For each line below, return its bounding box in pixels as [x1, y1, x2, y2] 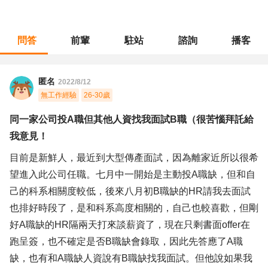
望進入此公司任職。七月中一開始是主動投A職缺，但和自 [10, 169, 255, 179]
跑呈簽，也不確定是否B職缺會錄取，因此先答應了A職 [10, 236, 243, 246]
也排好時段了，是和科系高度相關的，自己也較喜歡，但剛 [10, 203, 258, 213]
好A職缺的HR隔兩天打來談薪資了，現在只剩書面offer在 [10, 220, 250, 230]
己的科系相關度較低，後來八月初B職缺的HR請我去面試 [10, 186, 251, 196]
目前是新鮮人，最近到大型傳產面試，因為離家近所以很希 [10, 153, 258, 163]
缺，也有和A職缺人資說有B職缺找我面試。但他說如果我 [10, 253, 252, 263]
